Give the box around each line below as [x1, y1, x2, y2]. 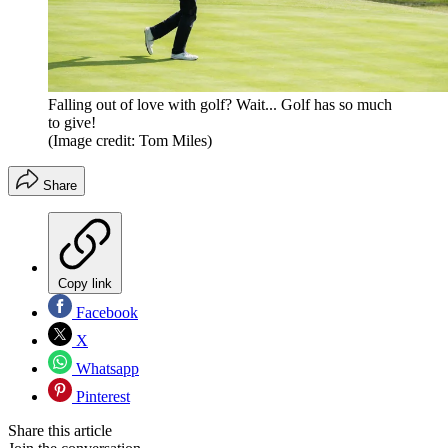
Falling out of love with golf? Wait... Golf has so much [48, 96, 392, 114]
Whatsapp [72, 360, 139, 378]
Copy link [58, 276, 112, 292]
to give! [48, 114, 96, 132]
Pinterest [72, 388, 130, 406]
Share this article [8, 422, 112, 440]
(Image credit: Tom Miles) [48, 132, 212, 150]
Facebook [72, 304, 138, 322]
